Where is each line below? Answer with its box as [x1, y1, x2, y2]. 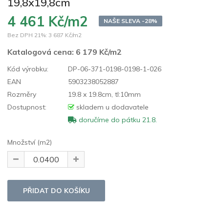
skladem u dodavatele [74, 102, 149, 111]
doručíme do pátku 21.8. [77, 115, 157, 124]
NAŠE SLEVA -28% [104, 17, 157, 24]
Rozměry [7, 89, 36, 99]
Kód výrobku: [7, 64, 48, 73]
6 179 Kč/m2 [76, 46, 122, 57]
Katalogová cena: [7, 46, 76, 57]
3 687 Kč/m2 [48, 31, 82, 39]
